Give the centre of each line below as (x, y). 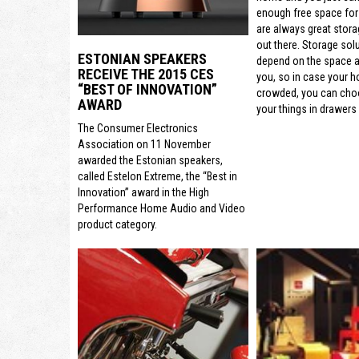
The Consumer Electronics (138, 128)
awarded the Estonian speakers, (150, 160)
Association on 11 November (144, 144)
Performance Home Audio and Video (161, 208)
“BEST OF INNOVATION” (147, 89)
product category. (117, 224)
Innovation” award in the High (143, 192)
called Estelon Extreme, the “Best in (157, 176)
